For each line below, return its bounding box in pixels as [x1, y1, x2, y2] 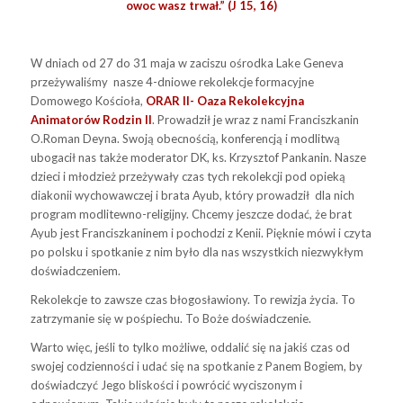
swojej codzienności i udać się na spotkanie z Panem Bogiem [30, 358, 344, 373]
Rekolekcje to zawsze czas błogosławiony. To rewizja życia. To [30, 291, 355, 307]
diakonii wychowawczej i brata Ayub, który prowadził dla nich [30, 187, 354, 202]
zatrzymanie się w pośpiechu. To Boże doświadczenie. [30, 310, 311, 326]
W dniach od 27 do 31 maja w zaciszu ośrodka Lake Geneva [30, 55, 344, 70]
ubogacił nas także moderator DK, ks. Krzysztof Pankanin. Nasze [30, 149, 366, 165]
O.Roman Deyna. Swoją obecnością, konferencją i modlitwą [30, 130, 340, 146]
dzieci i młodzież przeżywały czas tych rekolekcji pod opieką [30, 168, 345, 184]
